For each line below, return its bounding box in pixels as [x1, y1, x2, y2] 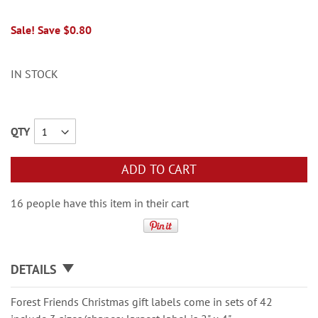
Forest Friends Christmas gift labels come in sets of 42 [11, 295, 273, 309]
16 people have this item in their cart [11, 196, 189, 210]
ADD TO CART [121, 161, 197, 177]
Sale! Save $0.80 [11, 23, 92, 37]
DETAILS [11, 261, 57, 278]
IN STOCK [11, 67, 58, 81]
